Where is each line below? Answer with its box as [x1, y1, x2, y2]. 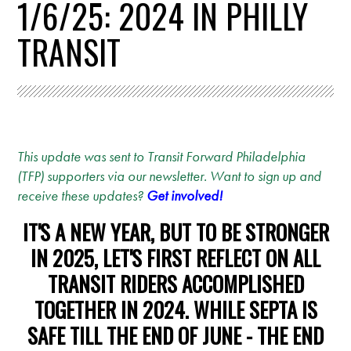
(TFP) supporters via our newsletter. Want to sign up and [17, 166, 322, 185]
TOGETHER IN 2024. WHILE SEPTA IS [34, 293, 317, 325]
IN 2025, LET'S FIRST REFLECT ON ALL [31, 241, 320, 273]
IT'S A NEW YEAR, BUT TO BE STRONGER [22, 215, 329, 248]
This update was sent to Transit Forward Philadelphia [17, 147, 306, 165]
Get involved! [147, 186, 223, 204]
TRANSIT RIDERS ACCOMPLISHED [47, 267, 304, 299]
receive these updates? [17, 186, 147, 204]
